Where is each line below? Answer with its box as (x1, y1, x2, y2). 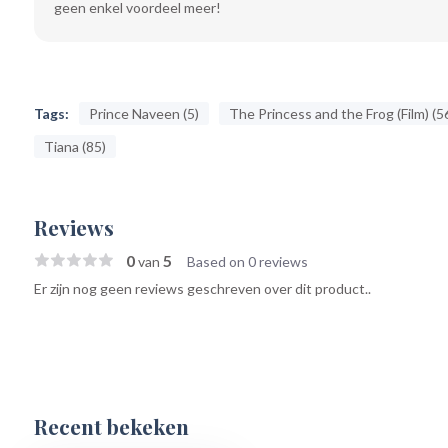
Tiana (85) (43, 138, 106, 155)
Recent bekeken (33, 412, 189, 440)
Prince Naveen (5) (88, 105, 199, 122)
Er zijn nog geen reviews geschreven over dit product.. (33, 280, 371, 297)
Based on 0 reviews (186, 253, 308, 270)
